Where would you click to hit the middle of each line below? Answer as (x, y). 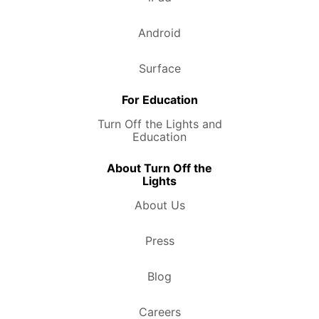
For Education (159, 100)
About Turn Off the (159, 168)
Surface (159, 69)
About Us (159, 205)
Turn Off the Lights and (159, 124)
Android (159, 33)
